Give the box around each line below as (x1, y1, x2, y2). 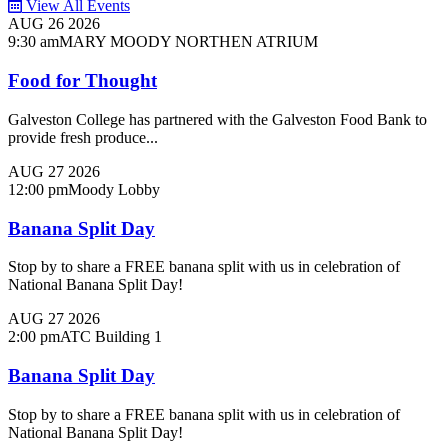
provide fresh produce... (8, 128, 158, 146)
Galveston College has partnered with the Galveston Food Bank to (8, 110, 427, 128)
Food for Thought (8, 70, 157, 92)
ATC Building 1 (60, 328, 162, 346)
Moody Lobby (68, 180, 160, 198)
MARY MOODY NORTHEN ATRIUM (59, 33, 318, 51)
